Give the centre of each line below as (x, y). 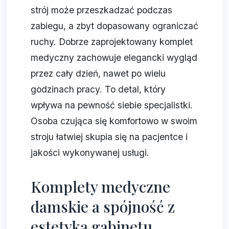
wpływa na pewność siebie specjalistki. (112, 105)
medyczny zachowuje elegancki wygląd (114, 58)
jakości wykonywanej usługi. (90, 153)
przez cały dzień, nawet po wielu (98, 74)
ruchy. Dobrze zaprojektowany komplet (112, 42)
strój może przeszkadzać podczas (101, 10)
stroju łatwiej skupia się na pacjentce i (109, 137)
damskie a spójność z (103, 207)
